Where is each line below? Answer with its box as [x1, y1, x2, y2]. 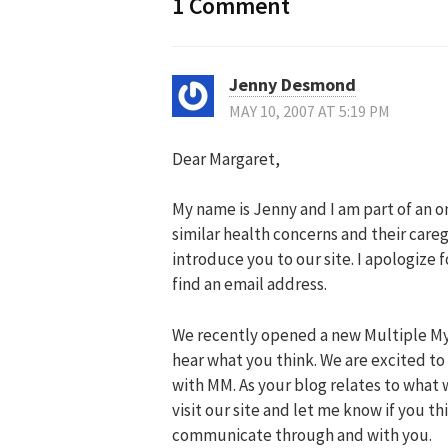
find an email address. [172, 273, 327, 296]
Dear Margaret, [172, 147, 280, 170]
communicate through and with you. [172, 423, 432, 446]
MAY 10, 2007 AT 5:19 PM [229, 101, 390, 121]
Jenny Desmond [229, 72, 356, 96]
